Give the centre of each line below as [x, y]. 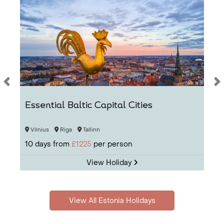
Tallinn [91, 130]
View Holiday [110, 163]
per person [112, 144]
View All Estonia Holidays [112, 201]
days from [52, 144]
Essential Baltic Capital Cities [89, 106]
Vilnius [39, 130]
